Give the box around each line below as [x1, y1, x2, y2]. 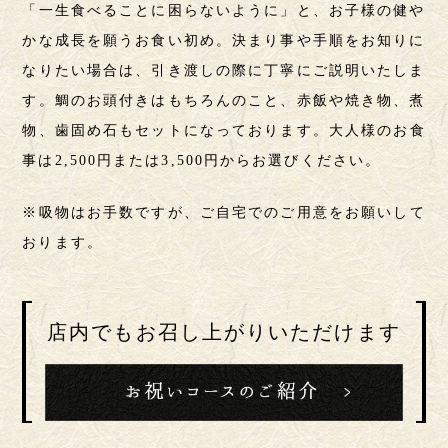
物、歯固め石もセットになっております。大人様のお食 [22, 122, 426, 138]
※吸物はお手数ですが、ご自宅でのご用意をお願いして [22, 205, 426, 221]
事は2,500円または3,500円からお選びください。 [22, 152, 382, 168]
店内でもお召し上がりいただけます [47, 320, 401, 343]
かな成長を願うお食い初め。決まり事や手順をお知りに [22, 32, 426, 48]
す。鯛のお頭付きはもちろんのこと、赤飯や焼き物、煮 [22, 92, 426, 108]
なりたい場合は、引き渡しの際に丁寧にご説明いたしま [22, 62, 426, 78]
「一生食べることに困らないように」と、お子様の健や [22, 2, 426, 18]
